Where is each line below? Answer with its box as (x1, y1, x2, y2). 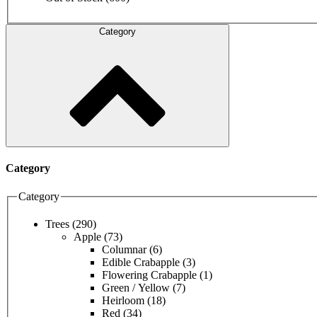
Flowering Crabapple (102, 269, 200, 282)
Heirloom (102, 294, 147, 307)
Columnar (102, 243, 149, 256)
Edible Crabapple (102, 256, 183, 269)
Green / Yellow (102, 282, 173, 294)
